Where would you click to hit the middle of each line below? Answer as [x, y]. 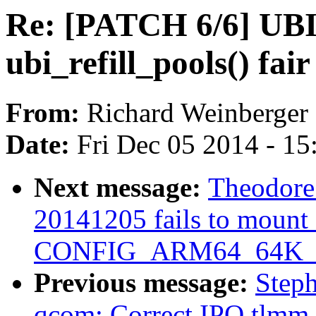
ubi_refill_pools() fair [158, 63]
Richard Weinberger [197, 113]
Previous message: [145, 283]
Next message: [121, 188]
